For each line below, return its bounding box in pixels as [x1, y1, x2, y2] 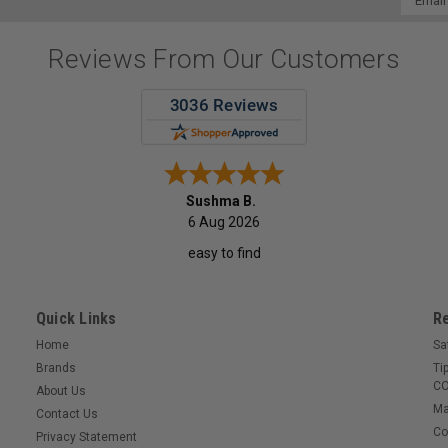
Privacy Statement [35, 430, 137, 445]
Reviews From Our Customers [48, 43, 400, 74]
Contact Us [35, 407, 98, 422]
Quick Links [35, 309, 117, 329]
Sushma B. [185, 193, 256, 210]
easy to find [187, 245, 261, 262]
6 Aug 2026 [188, 214, 260, 231]
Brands [35, 361, 76, 376]
